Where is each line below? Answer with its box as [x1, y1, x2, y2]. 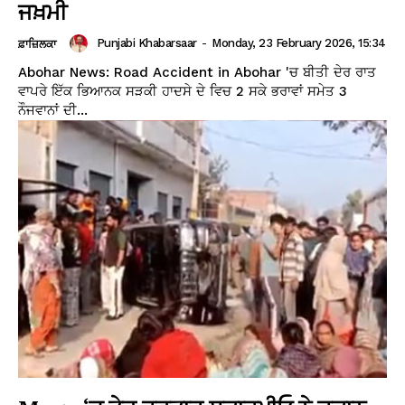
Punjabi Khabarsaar [96, 36, 197, 51]
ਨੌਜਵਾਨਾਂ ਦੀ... [18, 101, 88, 118]
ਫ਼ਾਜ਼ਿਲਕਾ [18, 37, 56, 51]
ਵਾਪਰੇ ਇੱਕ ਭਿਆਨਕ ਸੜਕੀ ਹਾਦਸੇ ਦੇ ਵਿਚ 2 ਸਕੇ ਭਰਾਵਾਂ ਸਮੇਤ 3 [18, 82, 347, 99]
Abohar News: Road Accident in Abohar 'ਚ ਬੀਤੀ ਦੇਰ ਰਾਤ [18, 63, 376, 80]
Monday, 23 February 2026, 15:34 [212, 36, 386, 51]
